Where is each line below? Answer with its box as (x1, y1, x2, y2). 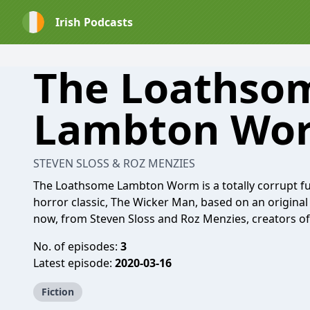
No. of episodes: (33, 239, 120, 254)
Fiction (42, 285, 74, 298)
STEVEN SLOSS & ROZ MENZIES (33, 156, 195, 171)
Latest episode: (33, 255, 115, 271)
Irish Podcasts (55, 15, 133, 30)
